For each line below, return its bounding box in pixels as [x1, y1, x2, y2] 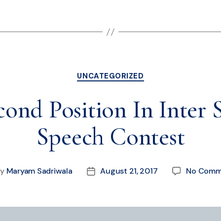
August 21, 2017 [100, 165, 158, 176]
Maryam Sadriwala [6, 165, 73, 176]
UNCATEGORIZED [77, 71, 144, 81]
